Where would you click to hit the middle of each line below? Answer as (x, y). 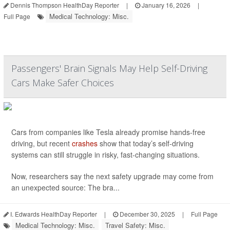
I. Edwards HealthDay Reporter (53, 214)
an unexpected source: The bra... (65, 187)
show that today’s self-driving (146, 143)
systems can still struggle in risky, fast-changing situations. (106, 155)
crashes (85, 143)
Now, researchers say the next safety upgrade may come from (112, 176)
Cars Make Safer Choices (63, 83)
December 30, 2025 (147, 214)
